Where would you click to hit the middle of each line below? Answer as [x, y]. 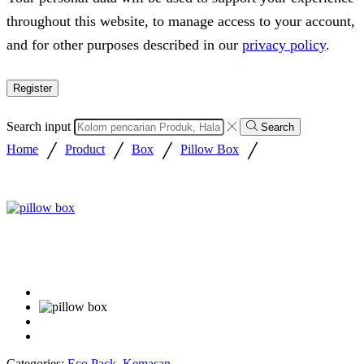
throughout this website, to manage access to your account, [181, 21]
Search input [39, 126]
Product [85, 149]
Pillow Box [210, 149]
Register [32, 88]
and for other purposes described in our [124, 44]
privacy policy [284, 44]
